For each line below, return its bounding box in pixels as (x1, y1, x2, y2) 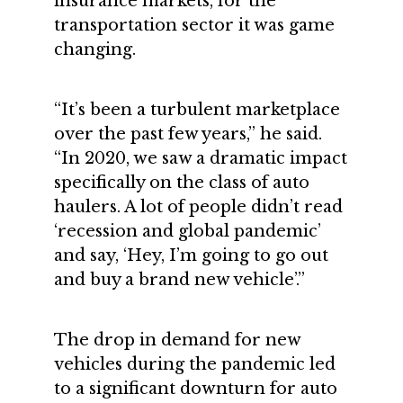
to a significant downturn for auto (54, 379, 337, 399)
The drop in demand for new (54, 330, 300, 350)
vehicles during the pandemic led (54, 354, 336, 374)
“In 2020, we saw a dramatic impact (54, 148, 347, 168)
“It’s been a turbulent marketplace (54, 100, 340, 120)
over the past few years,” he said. (54, 124, 322, 144)
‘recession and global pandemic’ (54, 221, 321, 241)
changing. (54, 40, 136, 59)
